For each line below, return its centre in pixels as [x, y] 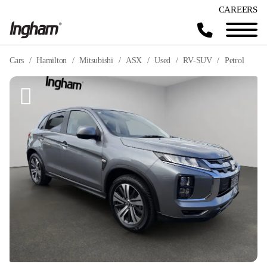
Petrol [234, 60]
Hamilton [52, 60]
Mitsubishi [96, 60]
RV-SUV [198, 60]
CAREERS [238, 10]
